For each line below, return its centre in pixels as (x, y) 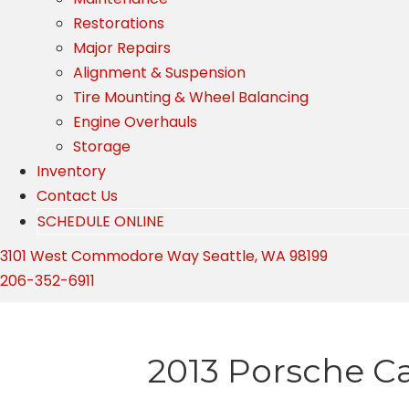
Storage (102, 147)
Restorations (119, 24)
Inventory (71, 172)
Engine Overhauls (135, 122)
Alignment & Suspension (159, 73)
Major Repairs (122, 48)
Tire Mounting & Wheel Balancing (191, 98)
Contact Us (77, 196)
